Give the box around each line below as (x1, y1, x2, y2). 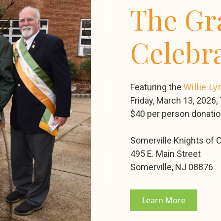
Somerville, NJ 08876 (130, 161, 213, 172)
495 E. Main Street (130, 148, 201, 159)
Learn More (142, 194, 185, 206)
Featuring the (130, 81, 184, 92)
